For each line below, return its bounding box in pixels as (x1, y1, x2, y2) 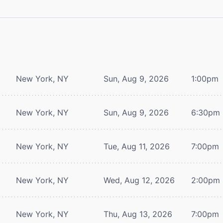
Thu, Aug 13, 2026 (104, 209, 172, 219)
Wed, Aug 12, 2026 (104, 175, 175, 185)
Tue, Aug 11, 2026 (104, 141, 170, 151)
